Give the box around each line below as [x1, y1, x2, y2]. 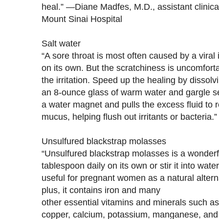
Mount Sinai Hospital [42, 13, 122, 24]
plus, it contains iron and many [42, 184, 160, 195]
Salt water [42, 38, 81, 48]
